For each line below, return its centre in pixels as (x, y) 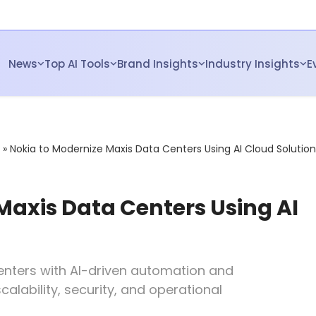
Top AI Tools (77, 63)
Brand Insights (158, 63)
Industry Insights (253, 63)
